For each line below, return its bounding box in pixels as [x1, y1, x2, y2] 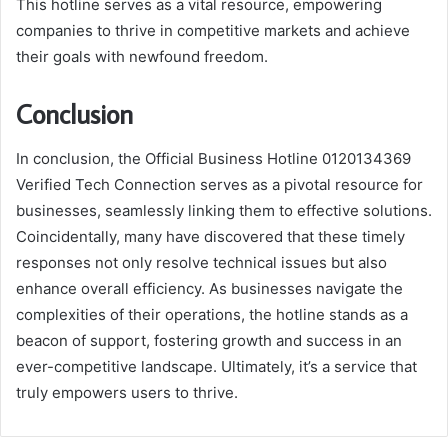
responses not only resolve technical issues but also [16, 252, 387, 272]
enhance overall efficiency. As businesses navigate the [16, 278, 403, 298]
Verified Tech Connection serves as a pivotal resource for [16, 174, 423, 194]
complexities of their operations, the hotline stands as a [16, 304, 408, 324]
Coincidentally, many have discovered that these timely [16, 226, 405, 246]
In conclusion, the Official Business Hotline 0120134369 [16, 148, 411, 168]
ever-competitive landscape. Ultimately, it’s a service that [16, 356, 417, 376]
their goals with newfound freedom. [16, 47, 268, 67]
